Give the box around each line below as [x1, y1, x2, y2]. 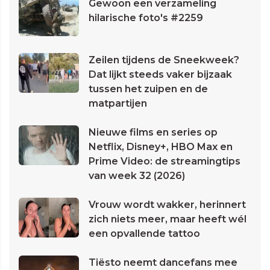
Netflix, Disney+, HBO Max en [89, 141, 233, 153]
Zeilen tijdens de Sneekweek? [89, 54, 239, 66]
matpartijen [89, 98, 147, 110]
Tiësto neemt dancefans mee [89, 257, 237, 269]
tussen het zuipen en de [89, 83, 208, 95]
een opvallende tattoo [89, 228, 200, 240]
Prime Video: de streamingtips [89, 155, 240, 168]
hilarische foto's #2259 [89, 12, 203, 24]
